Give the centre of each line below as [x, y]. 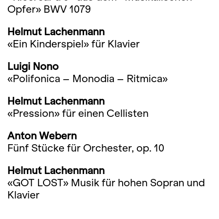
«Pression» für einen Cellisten [78, 113]
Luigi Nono [33, 66]
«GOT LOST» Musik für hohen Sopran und [106, 183]
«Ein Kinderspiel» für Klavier [74, 44]
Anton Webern [42, 136]
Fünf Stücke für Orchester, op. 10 [86, 148]
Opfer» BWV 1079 [49, 9]
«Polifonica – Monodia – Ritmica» [88, 78]
